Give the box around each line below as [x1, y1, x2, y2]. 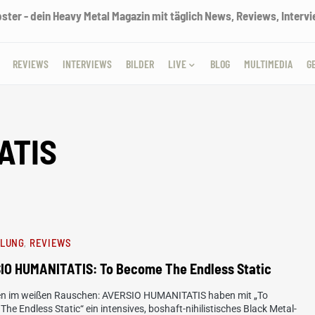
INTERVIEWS [62, 57, 112, 70]
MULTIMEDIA [243, 57, 292, 70]
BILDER [125, 57, 154, 70]
